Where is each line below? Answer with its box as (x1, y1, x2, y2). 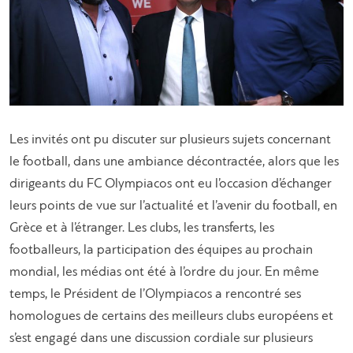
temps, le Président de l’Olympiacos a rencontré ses (9, 288, 301, 302)
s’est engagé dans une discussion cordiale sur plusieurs (9, 332, 313, 346)
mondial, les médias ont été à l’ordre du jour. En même (9, 266, 319, 280)
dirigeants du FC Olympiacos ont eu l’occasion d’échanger (9, 177, 332, 191)
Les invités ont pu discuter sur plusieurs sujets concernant (9, 133, 331, 147)
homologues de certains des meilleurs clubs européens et (9, 310, 333, 324)
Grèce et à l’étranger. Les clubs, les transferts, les (9, 221, 274, 236)
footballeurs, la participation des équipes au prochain (9, 243, 313, 258)
